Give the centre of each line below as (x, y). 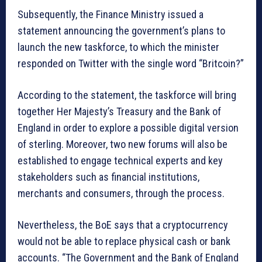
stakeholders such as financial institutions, (108, 177)
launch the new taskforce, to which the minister (118, 47)
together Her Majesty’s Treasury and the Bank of (119, 112)
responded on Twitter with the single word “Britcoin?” (131, 64)
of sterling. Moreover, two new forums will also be (123, 144)
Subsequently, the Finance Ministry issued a (111, 15)
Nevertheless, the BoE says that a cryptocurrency (123, 225)
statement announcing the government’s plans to (121, 31)
